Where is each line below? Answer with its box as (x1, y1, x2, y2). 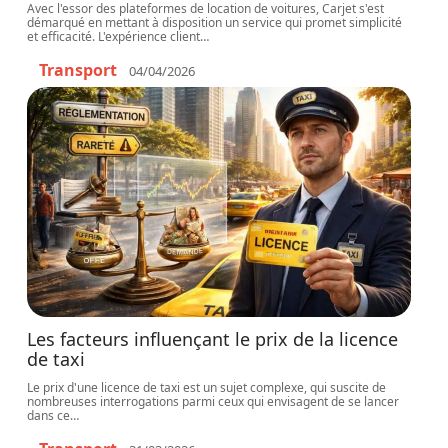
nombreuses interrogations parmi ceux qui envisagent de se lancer (27, 393, 400, 410)
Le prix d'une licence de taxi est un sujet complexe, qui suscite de (27, 379, 387, 396)
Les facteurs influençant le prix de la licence (27, 327, 399, 351)
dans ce (27, 407, 71, 424)
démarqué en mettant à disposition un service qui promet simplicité (27, 14, 403, 31)
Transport (39, 59, 118, 81)
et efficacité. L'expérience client (27, 28, 201, 45)
